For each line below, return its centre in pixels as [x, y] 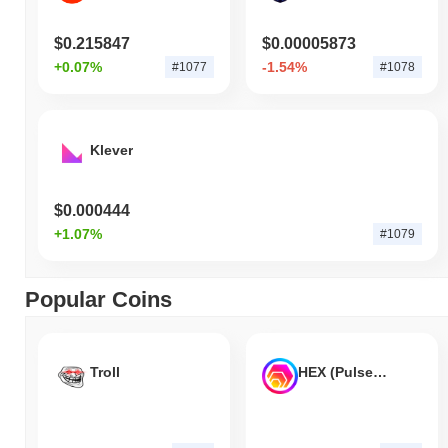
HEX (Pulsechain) [379, 372]
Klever [111, 149]
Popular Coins [98, 299]
